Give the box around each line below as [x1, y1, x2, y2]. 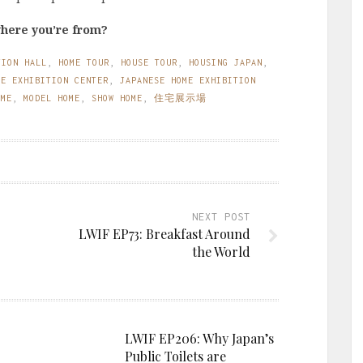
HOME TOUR [58, 58, 109, 67]
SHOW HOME [92, 93, 143, 103]
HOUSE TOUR [121, 58, 177, 67]
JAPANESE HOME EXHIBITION [120, 75, 256, 85]
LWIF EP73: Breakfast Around [79, 225, 250, 242]
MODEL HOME [23, 93, 80, 103]
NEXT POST [192, 211, 250, 223]
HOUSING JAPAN [189, 58, 263, 67]
